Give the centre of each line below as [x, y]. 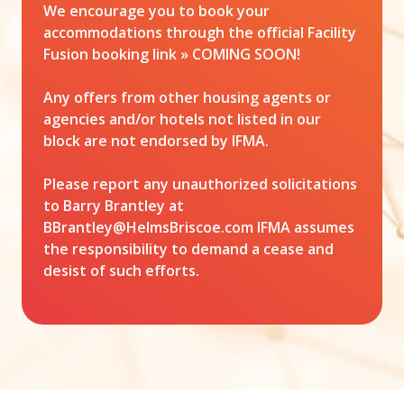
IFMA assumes [304, 227]
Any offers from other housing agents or [187, 97]
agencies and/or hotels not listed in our [182, 119]
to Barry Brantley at [114, 205]
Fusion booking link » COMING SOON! [172, 54]
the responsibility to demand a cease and [188, 248]
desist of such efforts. [121, 270]
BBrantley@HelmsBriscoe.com [148, 227]
